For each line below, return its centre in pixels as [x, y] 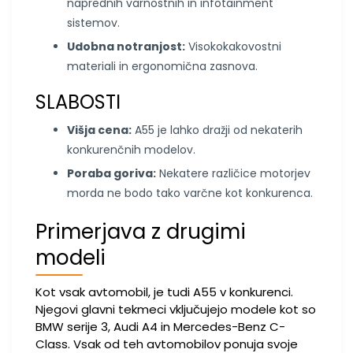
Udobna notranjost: [126, 46]
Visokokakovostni [233, 46]
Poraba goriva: [111, 173]
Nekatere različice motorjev [233, 173]
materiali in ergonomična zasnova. [162, 66]
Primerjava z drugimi [141, 232]
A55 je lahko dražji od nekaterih [217, 130]
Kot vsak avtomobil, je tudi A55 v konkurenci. [164, 292]
